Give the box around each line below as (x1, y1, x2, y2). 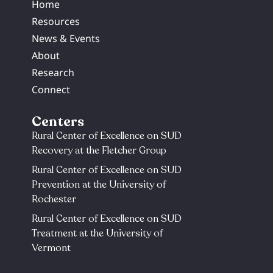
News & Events (32, 31, 101, 45)
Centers (32, 112, 85, 131)
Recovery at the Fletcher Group (32, 143, 167, 157)
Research (32, 65, 75, 79)
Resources (32, 14, 80, 28)
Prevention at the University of (32, 177, 166, 191)
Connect (32, 82, 71, 96)
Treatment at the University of (32, 226, 163, 240)
